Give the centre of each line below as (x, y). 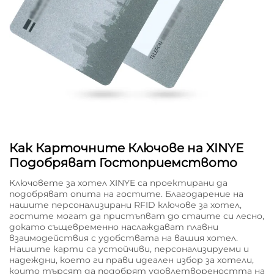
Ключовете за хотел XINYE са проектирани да (118, 183)
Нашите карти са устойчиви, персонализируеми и (129, 249)
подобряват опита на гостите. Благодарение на (126, 194)
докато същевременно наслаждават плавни (114, 227)
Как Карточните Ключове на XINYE (126, 148)
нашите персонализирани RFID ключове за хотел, (125, 205)
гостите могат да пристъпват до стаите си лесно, (137, 216)
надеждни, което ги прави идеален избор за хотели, (131, 260)
